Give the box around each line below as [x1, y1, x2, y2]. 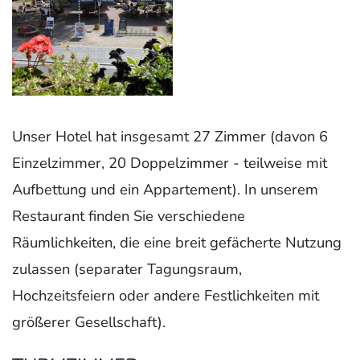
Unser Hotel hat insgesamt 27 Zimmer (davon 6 [12, 125, 328, 146]
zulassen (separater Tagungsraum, [12, 258, 242, 279]
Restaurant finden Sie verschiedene [12, 205, 245, 226]
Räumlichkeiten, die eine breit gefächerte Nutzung [12, 231, 342, 252]
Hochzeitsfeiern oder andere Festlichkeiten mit [12, 284, 319, 305]
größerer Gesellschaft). [12, 311, 166, 332]
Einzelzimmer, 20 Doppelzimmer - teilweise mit [12, 152, 327, 173]
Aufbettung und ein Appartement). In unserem [12, 178, 318, 199]
